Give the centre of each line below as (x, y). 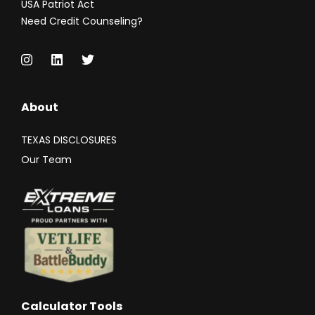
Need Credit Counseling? (82, 21)
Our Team (46, 160)
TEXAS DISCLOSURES (69, 140)
